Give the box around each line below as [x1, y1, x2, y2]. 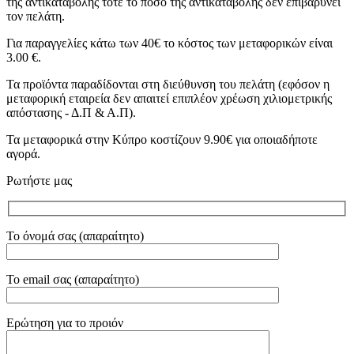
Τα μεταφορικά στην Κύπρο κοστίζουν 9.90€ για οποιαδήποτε [6, 133, 318, 147]
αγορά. [6, 147, 40, 161]
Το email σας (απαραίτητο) [6, 272, 139, 286]
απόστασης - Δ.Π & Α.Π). [6, 106, 136, 120]
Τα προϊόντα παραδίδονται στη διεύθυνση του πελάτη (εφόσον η [6, 77, 330, 92]
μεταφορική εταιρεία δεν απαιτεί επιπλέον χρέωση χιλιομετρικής [6, 92, 332, 106]
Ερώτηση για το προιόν [6, 315, 123, 330]
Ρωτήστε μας [6, 174, 72, 188]
